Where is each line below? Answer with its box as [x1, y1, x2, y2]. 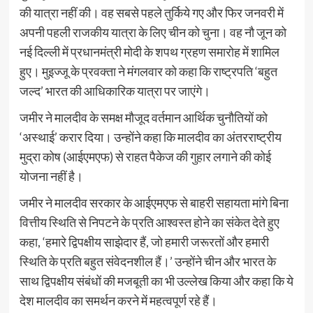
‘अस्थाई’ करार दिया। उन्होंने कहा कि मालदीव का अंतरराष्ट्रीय [19, 129, 282, 145]
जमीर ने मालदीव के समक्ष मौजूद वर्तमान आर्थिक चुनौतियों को [19, 109, 268, 125]
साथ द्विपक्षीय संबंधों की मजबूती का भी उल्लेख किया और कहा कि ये [19, 272, 293, 289]
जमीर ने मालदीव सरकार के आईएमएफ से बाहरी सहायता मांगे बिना [19, 194, 289, 210]
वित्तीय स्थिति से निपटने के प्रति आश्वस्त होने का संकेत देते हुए [19, 214, 279, 230]
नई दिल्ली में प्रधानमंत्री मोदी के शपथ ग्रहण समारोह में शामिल [19, 43, 279, 59]
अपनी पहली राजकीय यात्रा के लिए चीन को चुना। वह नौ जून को [19, 24, 286, 40]
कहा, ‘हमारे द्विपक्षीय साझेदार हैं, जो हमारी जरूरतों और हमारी [19, 233, 269, 249]
